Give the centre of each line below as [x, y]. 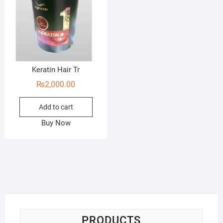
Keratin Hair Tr [56, 69]
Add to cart [56, 107]
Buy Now [56, 123]
